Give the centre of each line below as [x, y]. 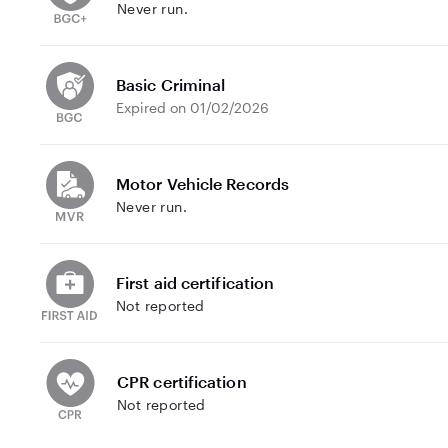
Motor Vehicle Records [203, 183]
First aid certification [195, 282]
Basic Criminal [171, 84]
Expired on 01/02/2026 [192, 107]
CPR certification [182, 381]
